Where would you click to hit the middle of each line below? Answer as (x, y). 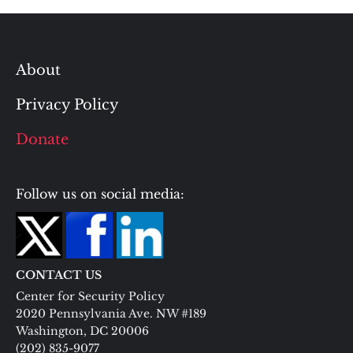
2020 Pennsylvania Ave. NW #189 (111, 314)
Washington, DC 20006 (82, 331)
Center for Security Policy (90, 297)
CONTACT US (59, 275)
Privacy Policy (67, 105)
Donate (42, 140)
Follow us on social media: (100, 194)
